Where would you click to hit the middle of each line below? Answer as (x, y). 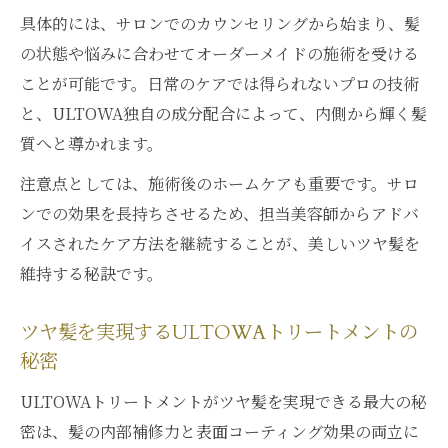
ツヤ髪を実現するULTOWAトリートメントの (219, 333)
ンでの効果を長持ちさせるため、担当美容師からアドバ (219, 213)
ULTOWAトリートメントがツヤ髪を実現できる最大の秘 (223, 401)
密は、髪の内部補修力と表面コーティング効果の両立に (219, 431)
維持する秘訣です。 (91, 273)
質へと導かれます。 (91, 143)
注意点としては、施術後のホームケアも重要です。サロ (219, 183)
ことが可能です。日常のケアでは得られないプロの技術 (219, 83)
